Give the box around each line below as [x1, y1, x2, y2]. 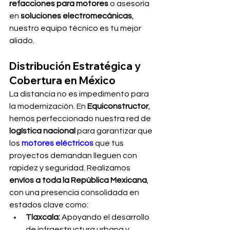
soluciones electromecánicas [21, 12, 132, 20]
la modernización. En [9, 102, 87, 110]
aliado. [9, 36, 34, 45]
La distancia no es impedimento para [9, 90, 150, 98]
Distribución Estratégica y [9, 60, 143, 72]
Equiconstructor [87, 102, 148, 110]
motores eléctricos [22, 139, 93, 147]
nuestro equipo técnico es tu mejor [9, 24, 143, 32]
